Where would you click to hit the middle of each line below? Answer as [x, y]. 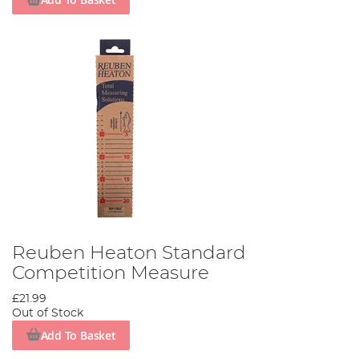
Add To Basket [78, 335]
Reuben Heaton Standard [129, 254]
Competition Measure [111, 274]
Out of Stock [48, 314]
